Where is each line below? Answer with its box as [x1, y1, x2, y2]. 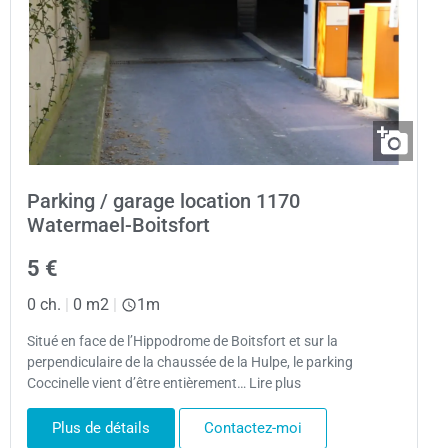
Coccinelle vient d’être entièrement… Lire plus [27, 374, 301, 392]
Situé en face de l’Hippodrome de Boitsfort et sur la [27, 332, 338, 350]
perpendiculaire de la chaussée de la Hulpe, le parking [27, 353, 353, 371]
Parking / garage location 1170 [27, 188, 300, 213]
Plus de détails [52, 419, 150, 438]
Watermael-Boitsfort [27, 212, 210, 237]
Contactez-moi [204, 419, 302, 438]
